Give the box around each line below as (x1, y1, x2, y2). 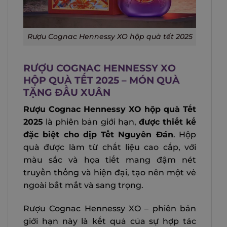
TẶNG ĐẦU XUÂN (23, 86, 110, 98)
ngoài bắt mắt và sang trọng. (23, 180, 143, 191)
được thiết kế (138, 117, 196, 127)
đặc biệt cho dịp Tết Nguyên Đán (23, 130, 173, 140)
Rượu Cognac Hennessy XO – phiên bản (23, 204, 196, 213)
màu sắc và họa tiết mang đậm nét (23, 155, 196, 165)
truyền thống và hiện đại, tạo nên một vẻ (23, 168, 196, 178)
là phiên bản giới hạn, (43, 117, 139, 127)
